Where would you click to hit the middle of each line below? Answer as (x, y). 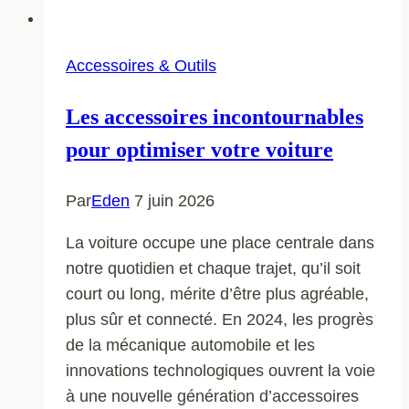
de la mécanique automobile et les (190, 345)
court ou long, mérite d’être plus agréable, (217, 294)
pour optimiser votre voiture (199, 149)
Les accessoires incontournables (215, 116)
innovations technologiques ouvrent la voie (220, 370)
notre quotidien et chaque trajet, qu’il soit (213, 268)
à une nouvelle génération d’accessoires (212, 396)
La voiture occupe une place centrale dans (220, 242)
